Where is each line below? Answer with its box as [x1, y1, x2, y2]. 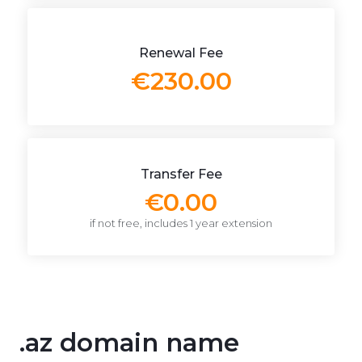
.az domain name [19, 327, 239, 358]
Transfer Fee [140, 166, 222, 182]
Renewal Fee [139, 44, 223, 61]
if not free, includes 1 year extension [90, 217, 272, 229]
